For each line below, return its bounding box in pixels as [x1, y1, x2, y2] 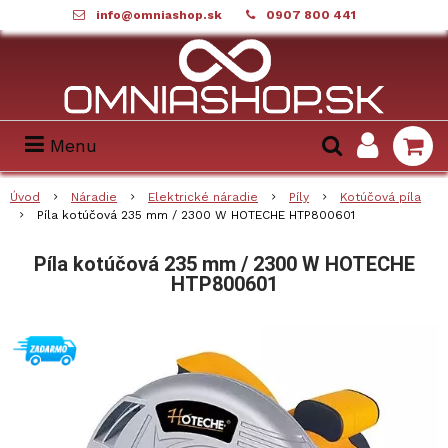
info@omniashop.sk [95, 8, 222, 22]
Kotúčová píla [340, 190, 421, 204]
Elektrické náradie [148, 190, 258, 204]
